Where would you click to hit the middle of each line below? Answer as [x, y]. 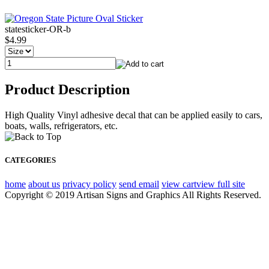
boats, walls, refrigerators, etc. [61, 126]
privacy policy [89, 184]
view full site [221, 184]
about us [44, 184]
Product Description [67, 90]
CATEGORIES [30, 160]
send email [139, 184]
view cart [179, 184]
